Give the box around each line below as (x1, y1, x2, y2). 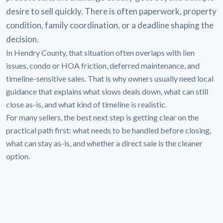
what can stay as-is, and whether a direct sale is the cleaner (6, 138, 203, 148)
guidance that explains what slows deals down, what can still (6, 86, 208, 96)
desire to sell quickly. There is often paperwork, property (6, 5, 217, 16)
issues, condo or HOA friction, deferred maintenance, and (6, 60, 200, 70)
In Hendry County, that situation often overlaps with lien (6, 47, 195, 57)
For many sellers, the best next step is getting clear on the (6, 112, 199, 122)
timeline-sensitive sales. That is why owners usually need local (6, 73, 214, 83)
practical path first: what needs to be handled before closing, (6, 125, 211, 135)
